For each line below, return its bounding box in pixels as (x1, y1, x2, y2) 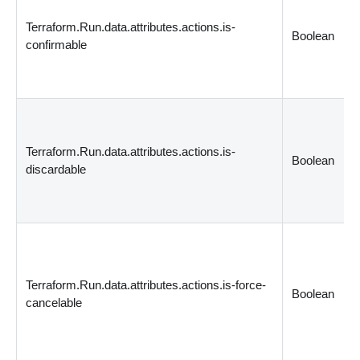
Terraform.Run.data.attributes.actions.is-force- (26, 277, 267, 292)
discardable (26, 162, 87, 176)
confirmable (26, 37, 88, 51)
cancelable (26, 295, 83, 309)
